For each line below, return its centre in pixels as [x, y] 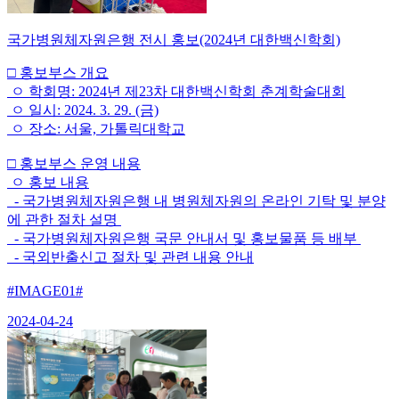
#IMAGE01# [45, 291]
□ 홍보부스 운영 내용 [74, 164]
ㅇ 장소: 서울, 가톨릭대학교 [96, 129]
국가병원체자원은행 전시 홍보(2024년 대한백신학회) [174, 40]
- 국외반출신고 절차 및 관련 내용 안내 [130, 257]
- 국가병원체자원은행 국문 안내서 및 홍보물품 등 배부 [184, 239]
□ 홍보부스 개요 [58, 73]
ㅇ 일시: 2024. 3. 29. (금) [83, 110]
